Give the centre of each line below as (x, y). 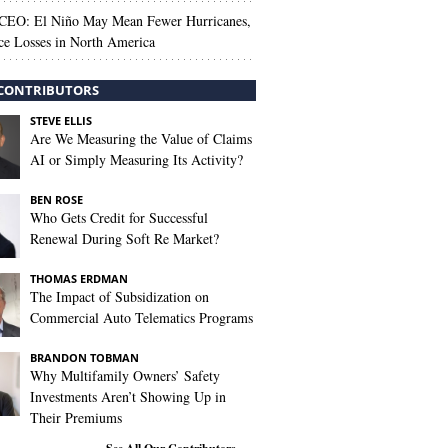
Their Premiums (76, 417)
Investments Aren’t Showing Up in (128, 396)
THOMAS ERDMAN (79, 278)
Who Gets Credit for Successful (119, 217)
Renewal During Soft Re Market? (124, 238)
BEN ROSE (56, 199)
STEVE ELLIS (61, 120)
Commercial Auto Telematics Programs (141, 317)
